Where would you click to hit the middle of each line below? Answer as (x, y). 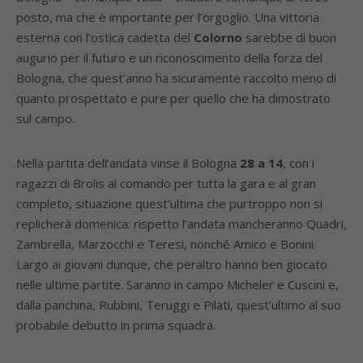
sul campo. (45, 118)
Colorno (218, 37)
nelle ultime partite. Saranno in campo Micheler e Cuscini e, (177, 284)
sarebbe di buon (289, 37)
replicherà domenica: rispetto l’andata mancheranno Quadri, (181, 224)
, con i (299, 163)
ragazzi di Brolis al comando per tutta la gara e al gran (166, 183)
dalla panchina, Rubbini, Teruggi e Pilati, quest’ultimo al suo (179, 305)
